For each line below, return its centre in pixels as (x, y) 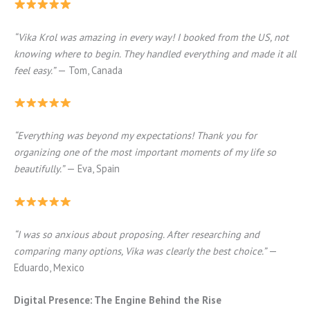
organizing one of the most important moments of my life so (145, 152)
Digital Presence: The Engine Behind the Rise (118, 300)
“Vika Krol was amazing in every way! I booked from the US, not (151, 37)
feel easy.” (35, 70)
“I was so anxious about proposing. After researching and (137, 234)
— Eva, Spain (92, 169)
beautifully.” (39, 169)
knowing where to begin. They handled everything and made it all (155, 53)
